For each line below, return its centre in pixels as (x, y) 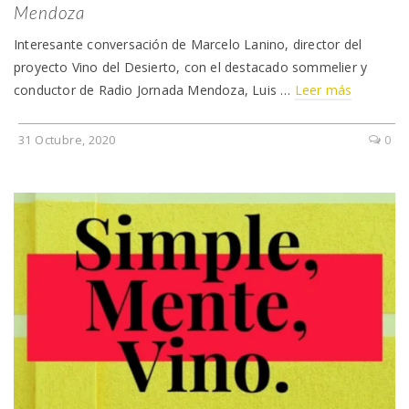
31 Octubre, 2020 (67, 140)
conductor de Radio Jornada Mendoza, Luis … (154, 90)
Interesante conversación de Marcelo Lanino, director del (188, 45)
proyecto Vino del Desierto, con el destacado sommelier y (191, 68)
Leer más (323, 90)
